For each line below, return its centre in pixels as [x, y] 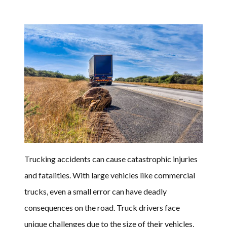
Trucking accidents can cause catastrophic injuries [111, 159]
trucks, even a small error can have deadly [96, 191]
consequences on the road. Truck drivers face [102, 207]
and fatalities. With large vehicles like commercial [110, 175]
